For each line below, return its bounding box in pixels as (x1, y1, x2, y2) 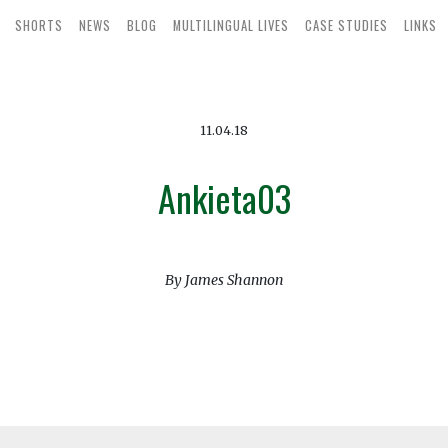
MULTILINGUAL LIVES (173, 16, 289, 35)
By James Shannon (165, 271, 283, 289)
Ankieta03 (157, 171, 291, 224)
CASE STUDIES (305, 16, 388, 35)
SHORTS (15, 16, 63, 35)
